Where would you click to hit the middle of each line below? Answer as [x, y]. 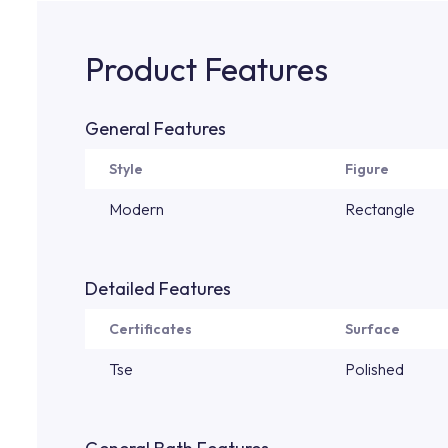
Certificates [150, 329]
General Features [155, 128]
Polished [374, 369]
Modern [136, 209]
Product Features [206, 69]
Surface [372, 329]
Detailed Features [158, 288]
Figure [367, 169]
